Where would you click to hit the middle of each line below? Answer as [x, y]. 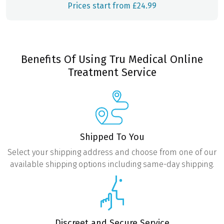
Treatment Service [112, 73]
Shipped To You [112, 137]
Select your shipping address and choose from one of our [112, 152]
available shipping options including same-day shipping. [112, 164]
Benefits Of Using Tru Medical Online [112, 60]
